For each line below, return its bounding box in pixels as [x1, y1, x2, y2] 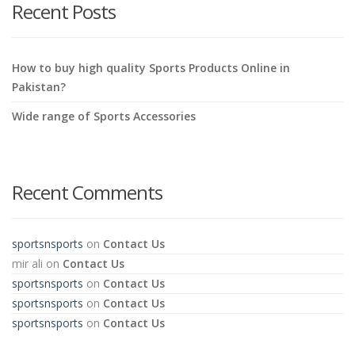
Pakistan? [12, 78, 66, 94]
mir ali [12, 255, 43, 271]
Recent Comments [12, 178, 162, 205]
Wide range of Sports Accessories [12, 108, 196, 124]
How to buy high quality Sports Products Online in [12, 59, 290, 75]
